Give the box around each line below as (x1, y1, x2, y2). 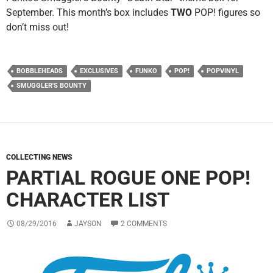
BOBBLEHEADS (16, 67, 63, 76)
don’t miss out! (6, 21, 69, 34)
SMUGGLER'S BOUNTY (16, 82, 87, 90)
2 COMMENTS (121, 219, 167, 229)
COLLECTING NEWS (6, 153, 73, 162)
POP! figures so (192, 7, 260, 19)
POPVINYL (207, 67, 239, 76)
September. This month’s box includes (6, 7, 171, 19)
